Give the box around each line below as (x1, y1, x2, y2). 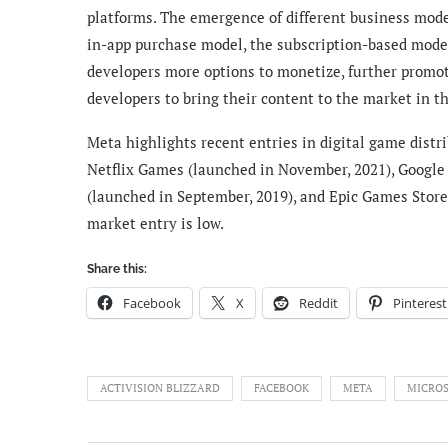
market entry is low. (87, 213, 224, 234)
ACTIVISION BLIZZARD (100, 381, 220, 396)
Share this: (87, 262, 147, 277)
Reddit (299, 294, 338, 313)
